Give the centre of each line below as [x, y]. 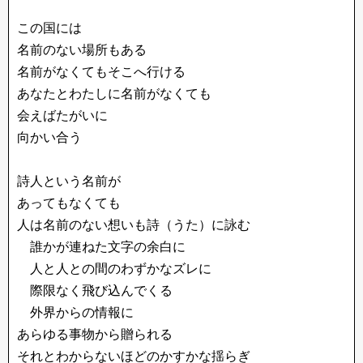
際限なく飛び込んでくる [95, 290]
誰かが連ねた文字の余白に [101, 247]
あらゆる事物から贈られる [95, 334]
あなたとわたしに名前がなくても [114, 94]
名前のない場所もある [82, 50]
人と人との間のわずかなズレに [114, 269]
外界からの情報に [75, 312]
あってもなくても [69, 203]
